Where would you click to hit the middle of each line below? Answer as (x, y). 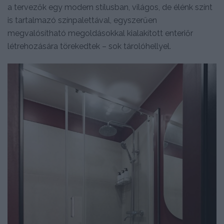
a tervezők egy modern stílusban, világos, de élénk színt (110, 7)
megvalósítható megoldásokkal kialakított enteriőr (100, 33)
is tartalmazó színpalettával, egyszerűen (82, 20)
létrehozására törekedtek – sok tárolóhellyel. (89, 46)
